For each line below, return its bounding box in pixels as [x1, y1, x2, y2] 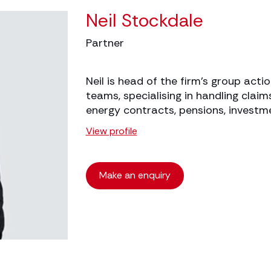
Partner [85, 36, 124, 50]
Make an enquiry [99, 169, 171, 181]
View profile [85, 125, 137, 137]
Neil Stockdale [85, 8, 203, 32]
